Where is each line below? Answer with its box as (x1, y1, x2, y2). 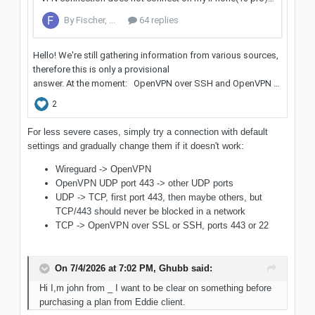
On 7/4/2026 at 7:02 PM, (55, 262, 159, 274)
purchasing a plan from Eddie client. (39, 297, 186, 308)
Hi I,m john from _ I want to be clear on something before (39, 283, 271, 294)
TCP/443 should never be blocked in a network (56, 206, 248, 217)
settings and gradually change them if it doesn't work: (27, 141, 244, 152)
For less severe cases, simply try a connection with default (27, 127, 268, 138)
